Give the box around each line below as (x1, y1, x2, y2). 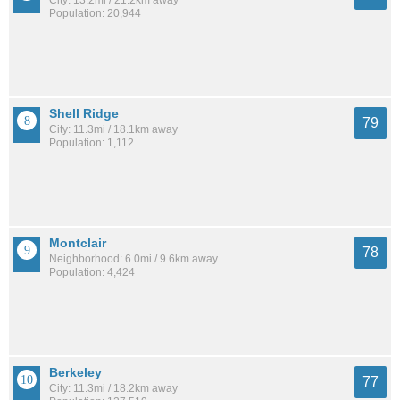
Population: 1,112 (49, 136, 134, 149)
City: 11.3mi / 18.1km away (49, 122, 178, 136)
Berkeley (49, 364, 102, 379)
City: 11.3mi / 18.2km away (49, 381, 178, 395)
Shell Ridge (49, 105, 119, 121)
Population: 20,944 (49, 6, 141, 20)
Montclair (49, 235, 106, 250)
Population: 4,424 (49, 265, 135, 279)
